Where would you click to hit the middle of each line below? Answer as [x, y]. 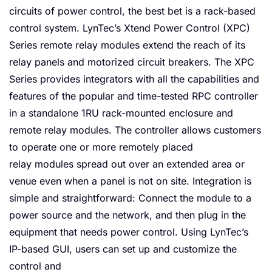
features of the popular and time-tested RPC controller [134, 96]
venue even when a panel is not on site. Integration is [130, 181]
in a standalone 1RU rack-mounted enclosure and [121, 113]
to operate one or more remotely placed [101, 147]
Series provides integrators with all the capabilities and [134, 79]
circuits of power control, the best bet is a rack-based [132, 11]
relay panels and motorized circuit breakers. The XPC [132, 62]
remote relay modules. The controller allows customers [135, 130]
